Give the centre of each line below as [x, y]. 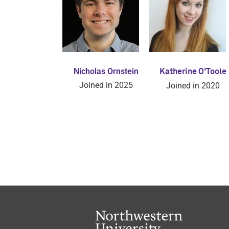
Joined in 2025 [106, 85]
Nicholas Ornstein [106, 71]
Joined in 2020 [193, 86]
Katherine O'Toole [193, 72]
